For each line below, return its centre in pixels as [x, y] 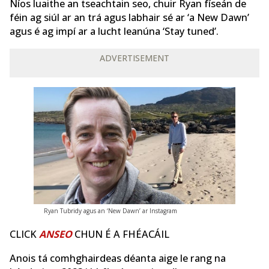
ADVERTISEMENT [134, 58]
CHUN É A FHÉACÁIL [122, 234]
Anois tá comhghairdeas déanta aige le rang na [118, 258]
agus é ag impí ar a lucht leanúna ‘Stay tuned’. [114, 32]
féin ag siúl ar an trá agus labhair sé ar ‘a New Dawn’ [129, 18]
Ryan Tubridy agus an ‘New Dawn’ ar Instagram [110, 211]
